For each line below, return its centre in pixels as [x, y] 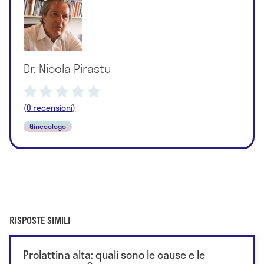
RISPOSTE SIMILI [40, 220]
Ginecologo [48, 126]
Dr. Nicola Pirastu [68, 68]
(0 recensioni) [50, 107]
